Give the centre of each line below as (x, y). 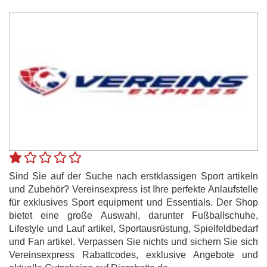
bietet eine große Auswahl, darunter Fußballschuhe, (133, 215)
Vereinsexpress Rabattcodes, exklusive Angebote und (133, 254)
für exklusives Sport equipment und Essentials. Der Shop (133, 202)
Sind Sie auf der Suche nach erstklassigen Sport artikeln (133, 176)
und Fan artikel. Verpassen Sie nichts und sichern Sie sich (133, 241)
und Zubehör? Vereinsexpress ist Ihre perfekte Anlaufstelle (133, 189)
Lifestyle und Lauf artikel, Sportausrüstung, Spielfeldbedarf (133, 228)
